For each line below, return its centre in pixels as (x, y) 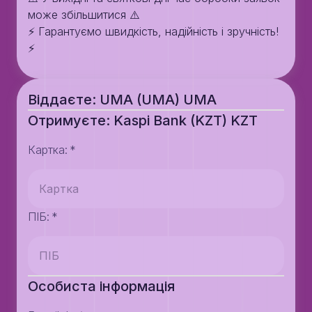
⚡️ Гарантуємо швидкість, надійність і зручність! (153, 31)
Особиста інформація (101, 286)
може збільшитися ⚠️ (84, 15)
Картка (46, 150)
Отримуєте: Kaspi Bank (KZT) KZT (143, 120)
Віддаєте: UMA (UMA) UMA (122, 100)
